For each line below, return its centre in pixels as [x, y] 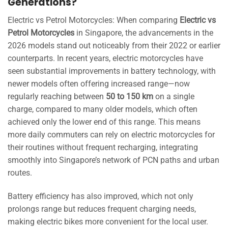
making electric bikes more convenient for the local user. [108, 221]
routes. [20, 173]
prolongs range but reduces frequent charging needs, [102, 209]
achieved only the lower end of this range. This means [104, 122]
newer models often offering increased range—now [99, 83]
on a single [174, 96]
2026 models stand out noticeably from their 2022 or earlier [114, 45]
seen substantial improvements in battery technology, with [112, 71]
